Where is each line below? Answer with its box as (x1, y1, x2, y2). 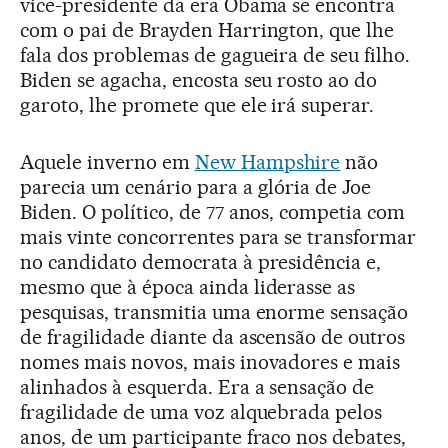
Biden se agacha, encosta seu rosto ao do (20, 67, 378, 92)
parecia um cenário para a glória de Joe (20, 174, 372, 199)
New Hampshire (194, 149, 341, 174)
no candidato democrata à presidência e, (20, 249, 382, 274)
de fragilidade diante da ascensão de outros (20, 324, 406, 349)
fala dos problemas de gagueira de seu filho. (20, 42, 411, 67)
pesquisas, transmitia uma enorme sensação (20, 299, 409, 324)
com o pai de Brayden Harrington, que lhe (20, 17, 395, 42)
